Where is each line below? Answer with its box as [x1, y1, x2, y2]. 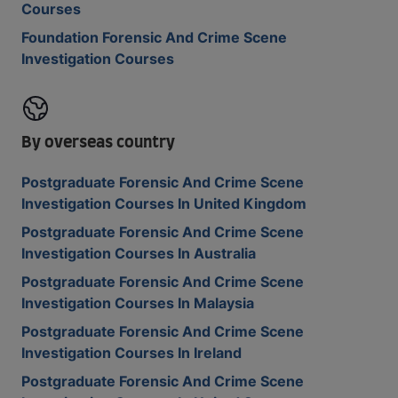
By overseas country [21, 135, 175, 151]
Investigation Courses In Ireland [21, 344, 242, 362]
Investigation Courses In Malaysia [21, 294, 254, 312]
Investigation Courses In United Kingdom [21, 195, 306, 212]
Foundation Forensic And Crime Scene [21, 28, 287, 46]
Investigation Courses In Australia [21, 244, 256, 262]
